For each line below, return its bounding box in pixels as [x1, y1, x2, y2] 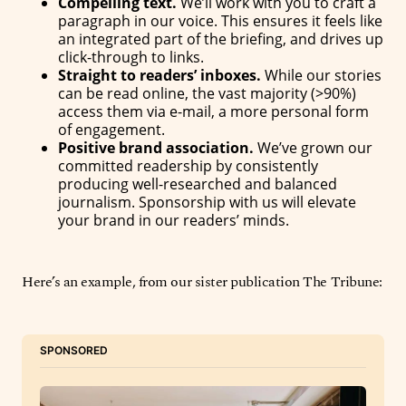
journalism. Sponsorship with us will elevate [58, 192, 356, 212]
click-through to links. [58, 47, 204, 67]
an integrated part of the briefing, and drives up [58, 29, 383, 49]
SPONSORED [40, 343, 108, 357]
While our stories [265, 65, 382, 85]
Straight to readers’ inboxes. [58, 65, 265, 85]
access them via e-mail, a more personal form [58, 101, 369, 121]
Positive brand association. [58, 138, 257, 158]
